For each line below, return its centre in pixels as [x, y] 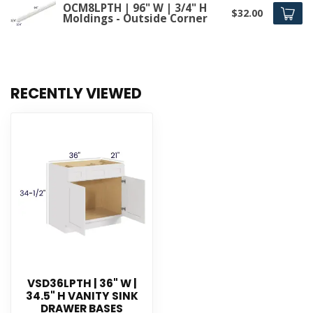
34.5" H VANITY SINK [82, 296]
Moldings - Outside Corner [135, 18]
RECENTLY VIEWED [76, 94]
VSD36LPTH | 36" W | [82, 284]
